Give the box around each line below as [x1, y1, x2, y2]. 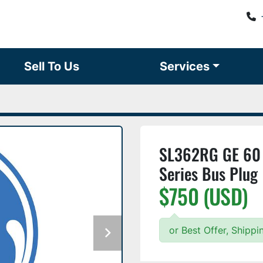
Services [167, 59, 210, 73]
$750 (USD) [159, 180, 248, 211]
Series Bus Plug [159, 161, 258, 186]
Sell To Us [32, 59, 79, 73]
